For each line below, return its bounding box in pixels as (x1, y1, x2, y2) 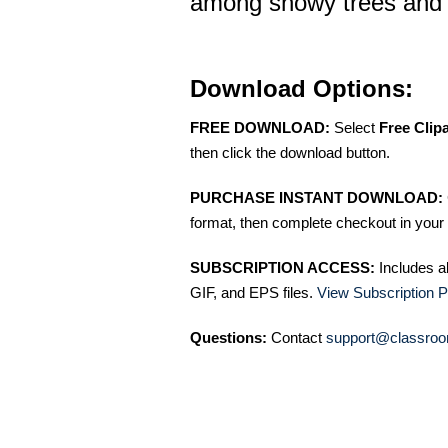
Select (330, 119, 379, 137)
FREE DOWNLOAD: (190, 119, 330, 137)
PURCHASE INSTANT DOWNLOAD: (190, 189, 443, 207)
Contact (267, 329, 326, 347)
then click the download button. (190, 144, 390, 162)
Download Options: (190, 75, 413, 103)
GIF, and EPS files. (190, 284, 317, 302)
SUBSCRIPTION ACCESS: (190, 259, 375, 277)
